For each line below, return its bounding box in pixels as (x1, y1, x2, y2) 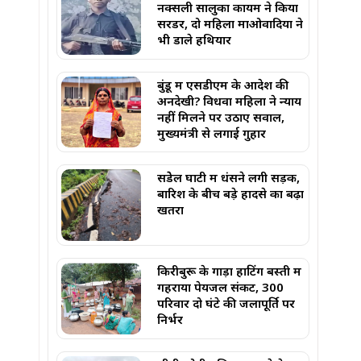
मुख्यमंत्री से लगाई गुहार (157, 124, 267, 141)
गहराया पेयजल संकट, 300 (157, 279, 284, 296)
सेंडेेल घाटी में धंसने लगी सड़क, (157, 169, 301, 186)
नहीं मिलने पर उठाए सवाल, (157, 108, 285, 125)
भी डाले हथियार (157, 31, 232, 48)
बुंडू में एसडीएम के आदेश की (157, 76, 289, 93)
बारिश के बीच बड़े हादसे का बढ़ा (157, 185, 305, 202)
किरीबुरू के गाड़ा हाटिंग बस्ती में (157, 263, 302, 280)
